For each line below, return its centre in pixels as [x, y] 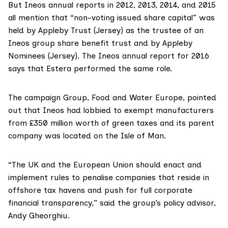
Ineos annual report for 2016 [154, 56]
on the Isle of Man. [129, 136]
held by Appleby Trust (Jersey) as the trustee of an [106, 31]
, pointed [199, 98]
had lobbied [89, 110]
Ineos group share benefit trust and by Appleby [100, 43]
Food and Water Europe [137, 98]
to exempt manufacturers [162, 110]
